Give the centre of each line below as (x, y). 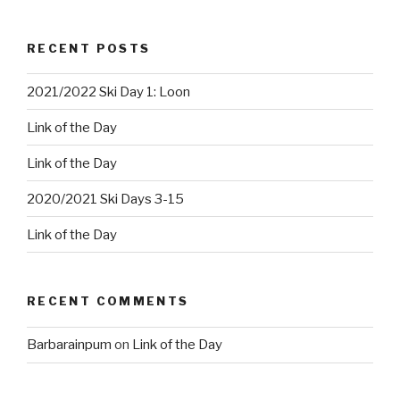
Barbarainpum (69, 345)
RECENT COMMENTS (108, 301)
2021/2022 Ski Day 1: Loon (108, 92)
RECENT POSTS (89, 48)
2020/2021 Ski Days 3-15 (105, 199)
